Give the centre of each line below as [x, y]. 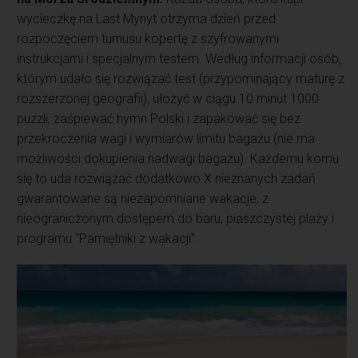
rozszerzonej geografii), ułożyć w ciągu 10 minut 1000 [168, 98]
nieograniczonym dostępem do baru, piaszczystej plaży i [176, 218]
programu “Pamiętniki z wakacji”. [108, 238]
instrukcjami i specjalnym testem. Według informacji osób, [179, 58]
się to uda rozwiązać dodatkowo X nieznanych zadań [167, 178]
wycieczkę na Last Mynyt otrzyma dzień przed [147, 18]
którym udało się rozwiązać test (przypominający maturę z [181, 78]
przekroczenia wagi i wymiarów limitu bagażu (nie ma [166, 138]
